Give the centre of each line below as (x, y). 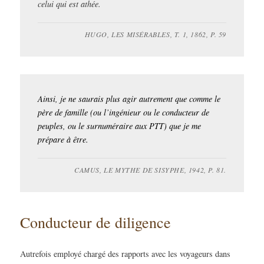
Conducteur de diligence (96, 222)
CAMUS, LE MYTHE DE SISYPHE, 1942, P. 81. (150, 169)
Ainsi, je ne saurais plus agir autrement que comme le (129, 98)
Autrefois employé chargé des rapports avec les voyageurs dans (126, 253)
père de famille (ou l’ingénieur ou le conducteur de (124, 112)
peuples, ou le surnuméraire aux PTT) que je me (120, 126)
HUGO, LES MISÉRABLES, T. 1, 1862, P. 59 (155, 34)
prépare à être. (63, 139)
